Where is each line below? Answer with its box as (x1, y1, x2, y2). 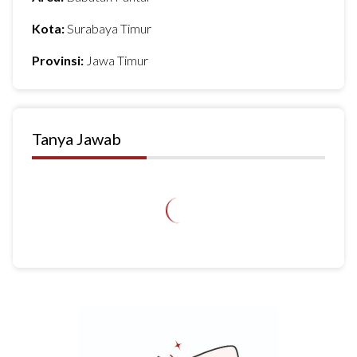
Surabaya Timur (67, 21, 151, 36)
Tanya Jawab (32, 129, 121, 148)
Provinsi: (32, 53, 86, 68)
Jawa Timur (86, 53, 148, 68)
